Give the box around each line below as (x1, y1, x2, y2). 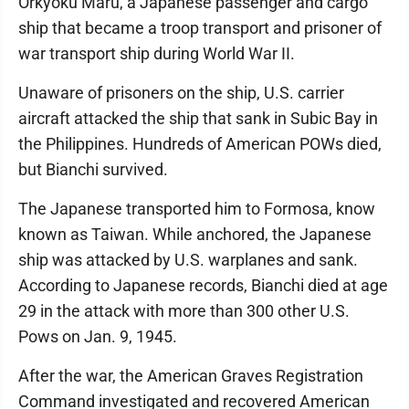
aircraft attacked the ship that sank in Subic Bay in (18, 109, 378, 128)
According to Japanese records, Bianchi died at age (18, 276, 388, 295)
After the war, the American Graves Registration (18, 366, 363, 385)
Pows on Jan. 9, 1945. (18, 327, 177, 346)
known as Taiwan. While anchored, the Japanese (18, 225, 372, 244)
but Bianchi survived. (18, 160, 168, 179)
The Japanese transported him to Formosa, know (18, 199, 375, 218)
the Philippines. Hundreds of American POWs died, (18, 134, 382, 153)
